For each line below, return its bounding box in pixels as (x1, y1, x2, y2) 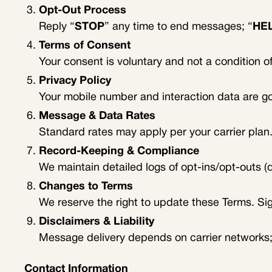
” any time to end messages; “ (104, 22, 253, 33)
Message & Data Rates (39, 111, 155, 122)
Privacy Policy (39, 76, 111, 87)
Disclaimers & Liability (39, 217, 154, 228)
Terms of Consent (39, 41, 131, 52)
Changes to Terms (39, 182, 133, 192)
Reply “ (39, 22, 75, 33)
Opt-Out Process (39, 5, 126, 16)
